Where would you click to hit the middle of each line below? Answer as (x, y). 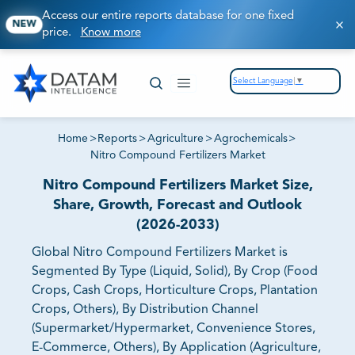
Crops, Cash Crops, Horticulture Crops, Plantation (175, 291)
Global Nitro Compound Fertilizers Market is (160, 253)
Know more (111, 33)
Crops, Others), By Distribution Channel (145, 310)
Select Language (263, 80)
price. (61, 33)
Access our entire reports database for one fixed (168, 16)
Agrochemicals (250, 139)
